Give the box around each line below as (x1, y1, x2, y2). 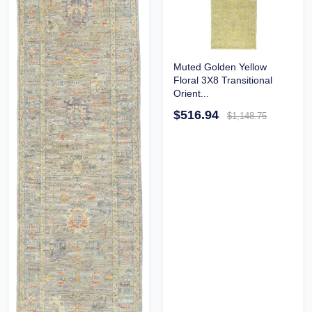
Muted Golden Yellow (173, 61, 267, 72)
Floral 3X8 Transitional (173, 74, 272, 86)
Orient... (173, 87, 209, 99)
